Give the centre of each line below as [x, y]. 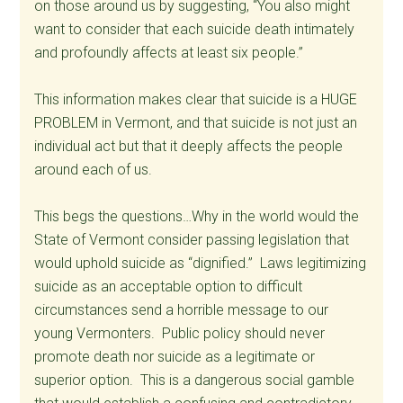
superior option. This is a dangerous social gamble [195, 380]
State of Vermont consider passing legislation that [192, 239]
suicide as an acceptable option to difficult [169, 286]
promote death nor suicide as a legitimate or [175, 356]
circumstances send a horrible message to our [182, 309]
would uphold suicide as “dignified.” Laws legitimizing [201, 263]
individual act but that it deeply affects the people [189, 146]
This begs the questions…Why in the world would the [197, 216]
